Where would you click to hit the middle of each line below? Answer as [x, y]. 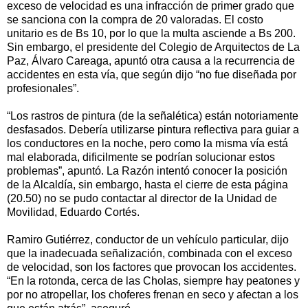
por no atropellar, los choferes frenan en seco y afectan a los [153, 295]
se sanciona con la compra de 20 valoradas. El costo [135, 20]
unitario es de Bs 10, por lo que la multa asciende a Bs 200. [151, 34]
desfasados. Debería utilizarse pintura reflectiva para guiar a [153, 130]
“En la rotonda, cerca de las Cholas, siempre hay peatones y [153, 281]
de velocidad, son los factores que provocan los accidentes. [152, 267]
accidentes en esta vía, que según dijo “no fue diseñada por [152, 75]
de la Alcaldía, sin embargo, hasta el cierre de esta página [147, 185]
